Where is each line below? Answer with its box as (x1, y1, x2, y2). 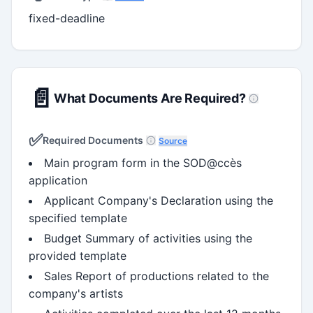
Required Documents (43, 133, 143, 146)
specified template (29, 210, 127, 225)
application (29, 173, 87, 187)
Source (159, 135, 187, 146)
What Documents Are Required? (53, 90, 246, 105)
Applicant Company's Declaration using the (44, 193, 273, 208)
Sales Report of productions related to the (44, 268, 269, 283)
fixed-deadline (29, 10, 105, 25)
